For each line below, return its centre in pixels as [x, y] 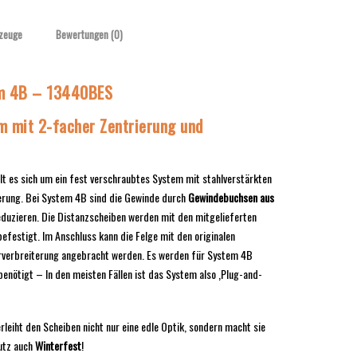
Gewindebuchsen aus [231, 197]
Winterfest [58, 345]
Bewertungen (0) [89, 34]
